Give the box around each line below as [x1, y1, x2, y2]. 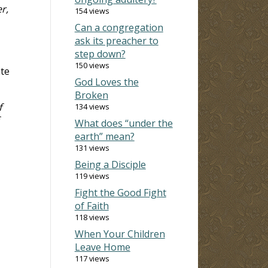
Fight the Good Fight [74, 185, 166, 199]
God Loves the [74, 75, 139, 89]
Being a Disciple [74, 157, 146, 171]
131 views [74, 142, 109, 153]
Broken [74, 88, 108, 102]
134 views [74, 100, 109, 112]
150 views [74, 59, 109, 71]
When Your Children [74, 227, 165, 240]
